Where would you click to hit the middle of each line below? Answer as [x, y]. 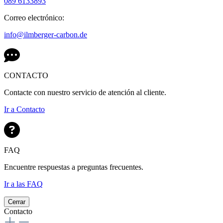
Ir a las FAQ [23, 184]
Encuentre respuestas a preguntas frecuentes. [74, 167]
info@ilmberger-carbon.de [46, 34]
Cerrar [17, 202]
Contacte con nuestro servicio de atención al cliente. [85, 92]
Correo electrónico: [34, 17]
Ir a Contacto [24, 109]
